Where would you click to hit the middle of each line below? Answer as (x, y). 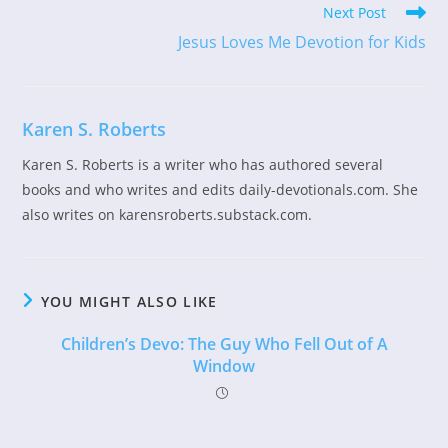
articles (46, 49)
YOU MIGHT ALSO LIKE (129, 301)
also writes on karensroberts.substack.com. (167, 214)
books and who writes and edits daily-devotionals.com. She (220, 189)
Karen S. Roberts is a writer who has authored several (203, 164)
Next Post (354, 12)
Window (224, 365)
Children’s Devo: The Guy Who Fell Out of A (224, 343)
